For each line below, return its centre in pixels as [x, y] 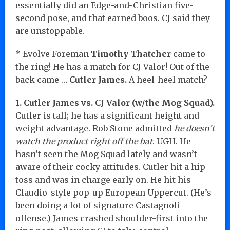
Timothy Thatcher [131, 54]
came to [188, 54]
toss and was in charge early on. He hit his [103, 179]
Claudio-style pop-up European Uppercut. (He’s [113, 192]
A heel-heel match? [167, 79]
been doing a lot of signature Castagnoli [98, 205]
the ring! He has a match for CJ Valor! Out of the [112, 66]
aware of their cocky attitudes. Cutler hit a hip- [112, 167]
